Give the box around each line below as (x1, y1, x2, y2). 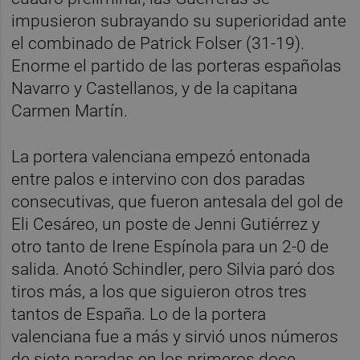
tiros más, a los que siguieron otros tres (11, 281, 308, 301)
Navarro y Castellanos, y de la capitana (11, 78, 298, 98)
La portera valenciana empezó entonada (11, 146, 311, 166)
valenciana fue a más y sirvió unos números (11, 326, 339, 346)
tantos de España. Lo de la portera (11, 304, 267, 324)
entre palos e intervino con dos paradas (11, 169, 306, 189)
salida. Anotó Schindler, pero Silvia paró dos (11, 259, 336, 279)
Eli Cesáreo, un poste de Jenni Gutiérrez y (11, 214, 321, 234)
